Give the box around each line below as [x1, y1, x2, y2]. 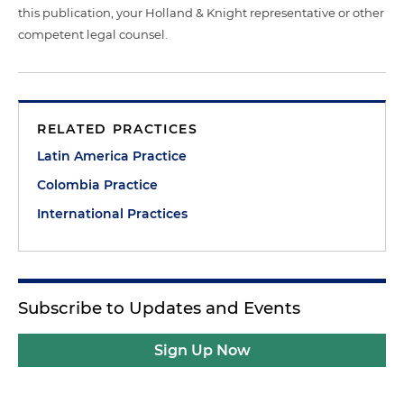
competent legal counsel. [18, 27, 168, 41]
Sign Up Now [153, 342, 251, 359]
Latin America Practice [37, 148, 187, 164]
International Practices [37, 206, 188, 222]
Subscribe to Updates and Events [18, 298, 300, 318]
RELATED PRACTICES [37, 121, 198, 137]
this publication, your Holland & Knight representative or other [18, 5, 384, 20]
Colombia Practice [37, 177, 158, 193]
